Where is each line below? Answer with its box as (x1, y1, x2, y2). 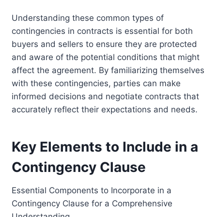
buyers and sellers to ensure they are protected (12, 39, 197, 49)
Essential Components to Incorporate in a (12, 186, 171, 196)
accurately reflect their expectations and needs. (12, 105, 198, 115)
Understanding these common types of (12, 13, 164, 23)
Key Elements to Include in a (12, 139, 198, 155)
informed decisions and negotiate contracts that (12, 92, 199, 102)
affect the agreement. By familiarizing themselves (12, 65, 204, 76)
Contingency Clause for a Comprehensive (12, 199, 172, 209)
